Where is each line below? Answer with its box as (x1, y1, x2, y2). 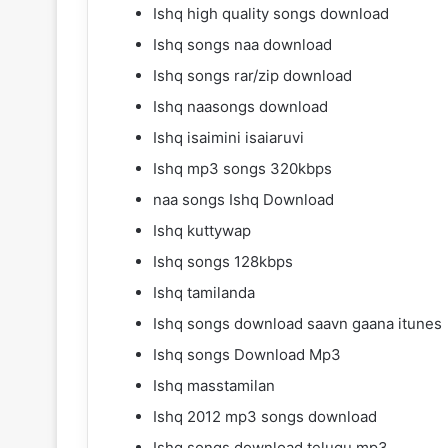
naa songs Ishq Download (153, 189, 334, 209)
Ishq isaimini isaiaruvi (153, 127, 304, 147)
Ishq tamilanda (153, 282, 255, 302)
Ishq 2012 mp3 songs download (153, 406, 377, 426)
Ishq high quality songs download (153, 3, 389, 23)
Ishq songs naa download (153, 34, 332, 54)
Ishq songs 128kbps (153, 251, 293, 271)
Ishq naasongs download (153, 96, 328, 116)
